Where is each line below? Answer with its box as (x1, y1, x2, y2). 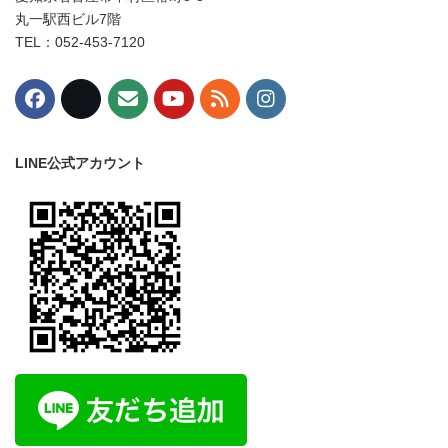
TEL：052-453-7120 (15, 33, 145, 50)
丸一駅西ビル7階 (15, 10, 121, 27)
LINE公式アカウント (15, 154, 145, 171)
